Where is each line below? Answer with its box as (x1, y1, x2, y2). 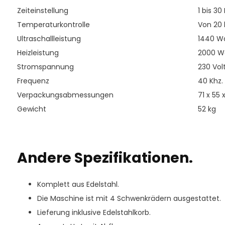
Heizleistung (17, 48, 59, 58)
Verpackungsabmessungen (17, 90, 114, 100)
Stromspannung (17, 62, 74, 72)
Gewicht (17, 104, 46, 114)
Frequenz (17, 76, 49, 86)
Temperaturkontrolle (17, 20, 90, 30)
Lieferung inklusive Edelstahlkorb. (37, 207, 151, 217)
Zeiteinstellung (17, 6, 68, 16)
